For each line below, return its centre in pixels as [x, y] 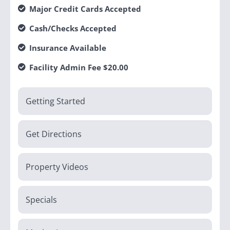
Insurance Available [68, 48]
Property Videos [57, 167]
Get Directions [54, 134]
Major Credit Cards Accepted [85, 9]
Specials [41, 200]
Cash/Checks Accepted [73, 28]
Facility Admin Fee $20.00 [79, 68]
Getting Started [55, 101]
